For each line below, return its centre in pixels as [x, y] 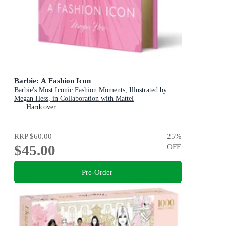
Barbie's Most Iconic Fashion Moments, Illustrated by [91, 90]
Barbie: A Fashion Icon [52, 80]
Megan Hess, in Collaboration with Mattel [74, 98]
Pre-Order [97, 172]
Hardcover [41, 107]
